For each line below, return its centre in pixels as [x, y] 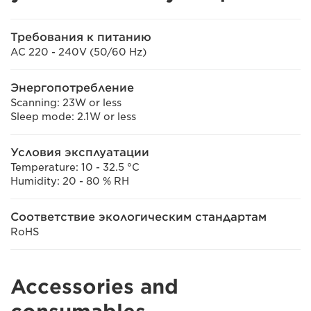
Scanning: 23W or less [66, 102]
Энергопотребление [72, 87]
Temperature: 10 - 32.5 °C [75, 167]
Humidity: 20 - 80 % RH [70, 181]
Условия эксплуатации [80, 152]
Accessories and [94, 286]
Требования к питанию [81, 37]
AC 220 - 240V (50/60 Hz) [78, 52]
